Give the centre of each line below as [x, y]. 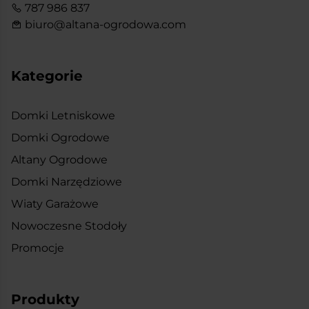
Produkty [45, 299]
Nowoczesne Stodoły [69, 226]
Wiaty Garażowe [55, 203]
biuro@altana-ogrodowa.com [104, 24]
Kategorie [47, 76]
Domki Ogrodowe [60, 137]
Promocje [38, 248]
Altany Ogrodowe [59, 159]
